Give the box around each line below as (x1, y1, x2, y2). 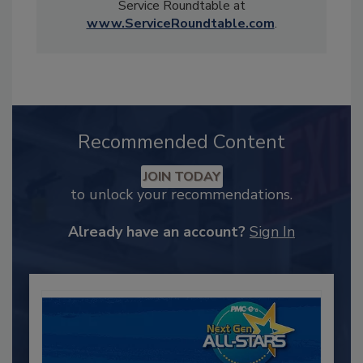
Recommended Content (78, 128, 285, 155)
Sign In (250, 221, 295, 241)
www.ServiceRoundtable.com (86, 14, 275, 32)
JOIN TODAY (143, 167, 220, 186)
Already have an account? (68, 221, 246, 241)
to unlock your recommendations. (70, 184, 293, 204)
